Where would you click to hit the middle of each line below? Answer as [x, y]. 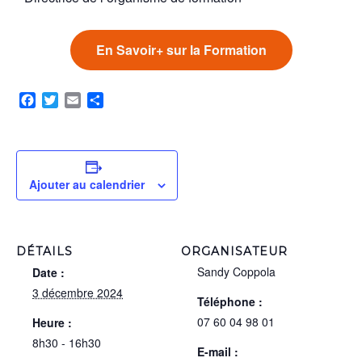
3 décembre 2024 [78, 293]
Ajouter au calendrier [86, 185]
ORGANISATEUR [234, 252]
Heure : [52, 323]
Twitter [77, 100]
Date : [48, 273]
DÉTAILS [44, 252]
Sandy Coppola [236, 272]
